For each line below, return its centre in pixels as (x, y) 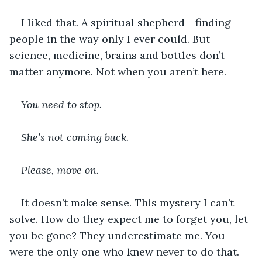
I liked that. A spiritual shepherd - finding (127, 22)
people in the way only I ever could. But (111, 39)
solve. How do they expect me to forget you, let (130, 219)
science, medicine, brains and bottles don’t (118, 55)
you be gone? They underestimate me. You (119, 235)
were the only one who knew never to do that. (124, 251)
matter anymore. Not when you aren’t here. (118, 71)
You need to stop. (63, 104)
